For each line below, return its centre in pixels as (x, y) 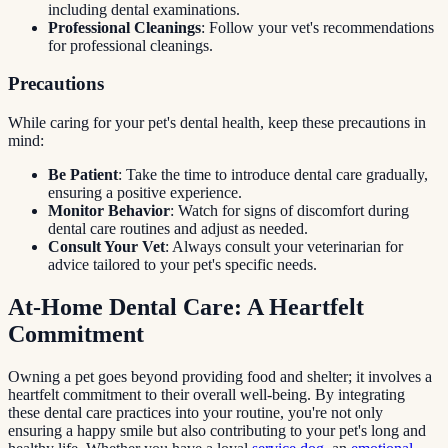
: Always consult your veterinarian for (284, 247)
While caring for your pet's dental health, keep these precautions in (217, 123)
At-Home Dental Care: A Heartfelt (186, 307)
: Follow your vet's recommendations (317, 27)
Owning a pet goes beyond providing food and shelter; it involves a (220, 376)
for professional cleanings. (130, 45)
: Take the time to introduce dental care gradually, (273, 175)
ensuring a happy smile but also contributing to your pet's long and (217, 430)
